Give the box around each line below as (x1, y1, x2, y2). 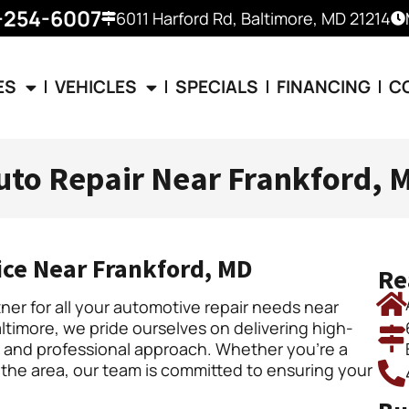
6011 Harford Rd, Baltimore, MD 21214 (116, 6, 391, 29)
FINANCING (277, 75, 372, 100)
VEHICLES (55, 75, 138, 100)
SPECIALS (175, 75, 259, 100)
